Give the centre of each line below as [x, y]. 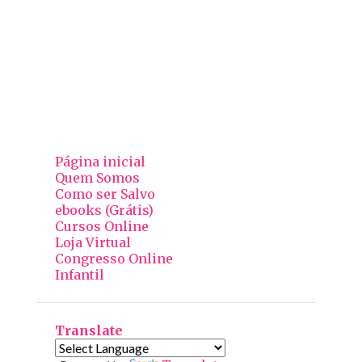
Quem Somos [97, 178]
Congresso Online [114, 259]
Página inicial [100, 162]
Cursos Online [101, 227]
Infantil [79, 275]
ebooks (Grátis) [104, 210]
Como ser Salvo [105, 194]
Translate [88, 331]
